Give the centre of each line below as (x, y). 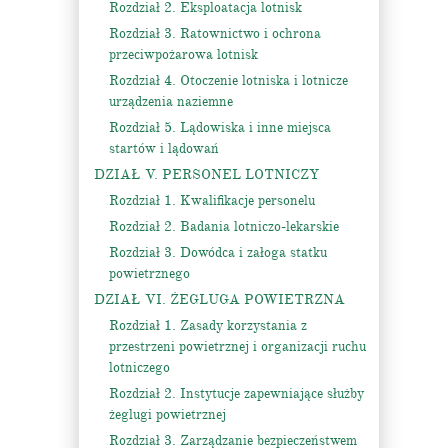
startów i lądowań (164, 148)
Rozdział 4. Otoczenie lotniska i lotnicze (228, 80)
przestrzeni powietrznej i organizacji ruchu (237, 346)
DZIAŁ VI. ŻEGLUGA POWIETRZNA (219, 299)
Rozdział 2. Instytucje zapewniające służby (236, 393)
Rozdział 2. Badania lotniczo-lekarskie (224, 226)
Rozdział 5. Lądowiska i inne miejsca (220, 127)
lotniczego (139, 367)
